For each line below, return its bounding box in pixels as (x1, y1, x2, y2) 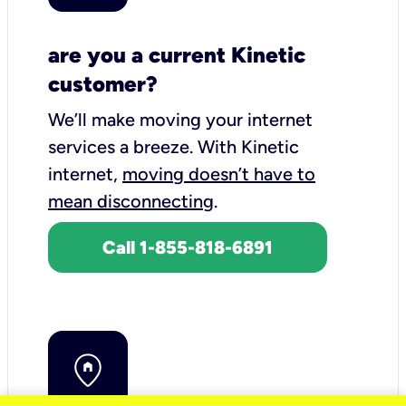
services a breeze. (48, 135, 198, 158)
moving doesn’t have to (122, 162, 315, 185)
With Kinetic (198, 135, 299, 158)
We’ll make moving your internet (48, 108, 313, 130)
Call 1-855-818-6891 (102, 236, 273, 258)
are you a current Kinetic (48, 41, 305, 68)
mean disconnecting (48, 189, 214, 212)
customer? (48, 70, 158, 97)
